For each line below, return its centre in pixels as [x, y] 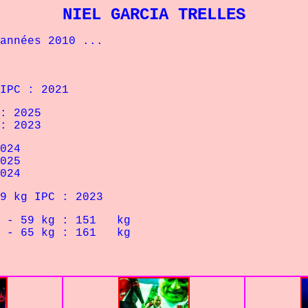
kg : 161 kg [86, 233]
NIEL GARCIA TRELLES [154, 15]
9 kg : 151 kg [82, 221]
